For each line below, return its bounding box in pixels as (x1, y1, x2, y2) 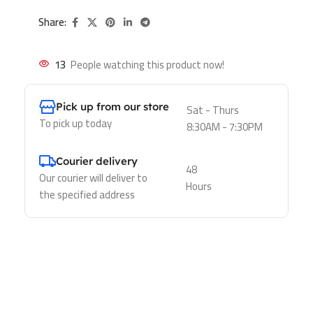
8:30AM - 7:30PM (186, 116, 263, 137)
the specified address (39, 184, 135, 205)
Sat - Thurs (186, 99, 239, 120)
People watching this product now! (71, 54, 224, 75)
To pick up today (39, 112, 112, 133)
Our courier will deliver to (39, 167, 147, 188)
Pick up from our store (56, 99, 169, 113)
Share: (38, 12, 66, 33)
